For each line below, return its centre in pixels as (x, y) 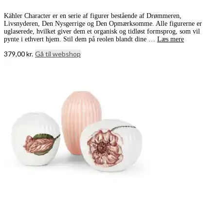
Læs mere (171, 39)
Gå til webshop (58, 54)
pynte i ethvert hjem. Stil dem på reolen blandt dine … (81, 39)
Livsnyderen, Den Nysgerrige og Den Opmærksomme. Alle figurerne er (103, 23)
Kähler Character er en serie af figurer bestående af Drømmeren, (93, 16)
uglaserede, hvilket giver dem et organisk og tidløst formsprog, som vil (102, 31)
